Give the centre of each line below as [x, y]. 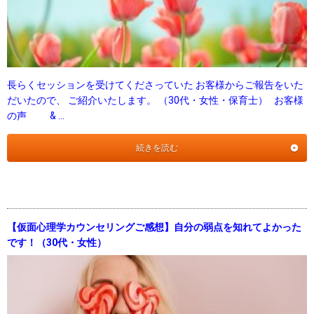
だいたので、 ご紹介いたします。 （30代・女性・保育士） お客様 [155, 101]
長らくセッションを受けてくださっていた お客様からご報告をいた [155, 85]
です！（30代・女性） [57, 243]
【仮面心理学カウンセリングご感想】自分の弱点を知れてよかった [154, 227]
